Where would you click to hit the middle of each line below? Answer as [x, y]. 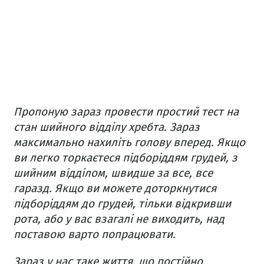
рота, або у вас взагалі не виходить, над [119, 219]
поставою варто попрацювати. [95, 235]
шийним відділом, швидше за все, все [113, 173]
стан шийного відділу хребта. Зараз [107, 127]
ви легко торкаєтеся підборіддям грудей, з [126, 158]
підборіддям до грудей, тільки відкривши [122, 204]
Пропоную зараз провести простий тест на [126, 112]
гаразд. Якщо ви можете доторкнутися [115, 189]
